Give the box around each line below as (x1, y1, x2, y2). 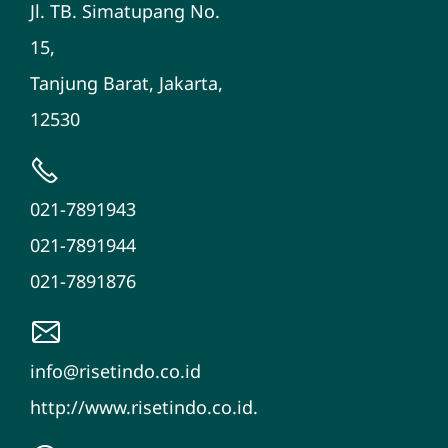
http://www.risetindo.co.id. (29, 395, 258, 420)
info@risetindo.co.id (29, 359, 201, 384)
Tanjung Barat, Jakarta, (29, 71, 223, 96)
